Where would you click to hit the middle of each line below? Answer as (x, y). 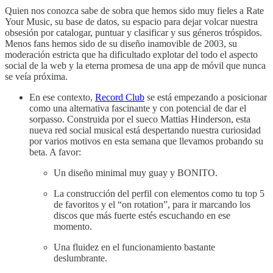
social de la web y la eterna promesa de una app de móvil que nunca (135, 65)
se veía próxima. (36, 76)
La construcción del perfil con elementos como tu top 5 (159, 193)
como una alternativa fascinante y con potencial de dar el (138, 108)
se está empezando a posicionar (206, 97)
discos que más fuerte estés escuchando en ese (142, 215)
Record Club (120, 97)
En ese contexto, (62, 97)
